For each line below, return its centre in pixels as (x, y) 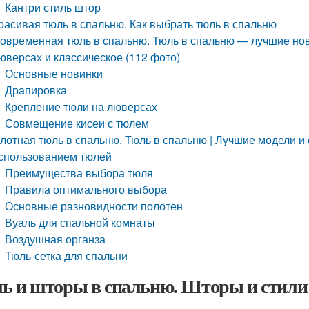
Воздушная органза (56, 239)
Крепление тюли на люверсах (81, 107)
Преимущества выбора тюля (79, 173)
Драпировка (36, 90)
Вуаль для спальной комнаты (80, 222)
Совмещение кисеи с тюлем (77, 123)
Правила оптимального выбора (86, 189)
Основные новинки (54, 73)
